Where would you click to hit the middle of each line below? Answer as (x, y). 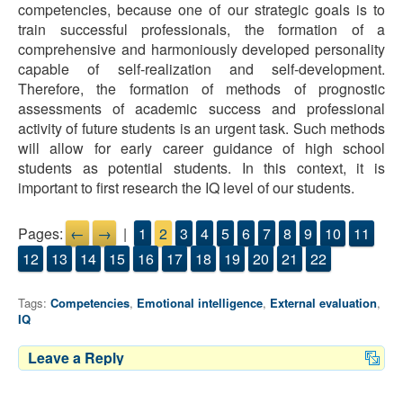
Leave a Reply (76, 358)
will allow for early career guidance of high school (201, 148)
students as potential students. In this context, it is (201, 168)
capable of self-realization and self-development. (201, 69)
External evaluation (323, 303)
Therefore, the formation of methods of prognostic (201, 89)
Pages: (40, 234)
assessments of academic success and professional (201, 109)
